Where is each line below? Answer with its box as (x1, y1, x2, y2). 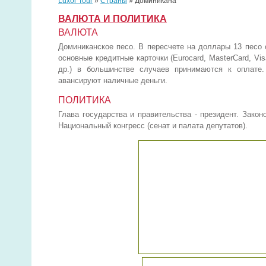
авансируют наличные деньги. (58, 76, 167, 85)
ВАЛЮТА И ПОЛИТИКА (58, 14, 167, 24)
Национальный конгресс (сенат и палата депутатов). (58, 121, 248, 130)
